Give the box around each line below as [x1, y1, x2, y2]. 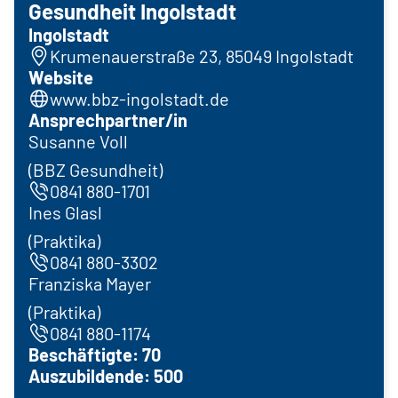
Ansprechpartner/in [28, 108, 187, 131]
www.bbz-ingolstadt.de [50, 87, 229, 109]
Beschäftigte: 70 [28, 343, 161, 365]
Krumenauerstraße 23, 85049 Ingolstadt [50, 44, 354, 67]
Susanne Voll [28, 130, 128, 152]
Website [28, 66, 93, 88]
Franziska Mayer [28, 272, 151, 294]
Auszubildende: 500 [28, 364, 183, 386]
